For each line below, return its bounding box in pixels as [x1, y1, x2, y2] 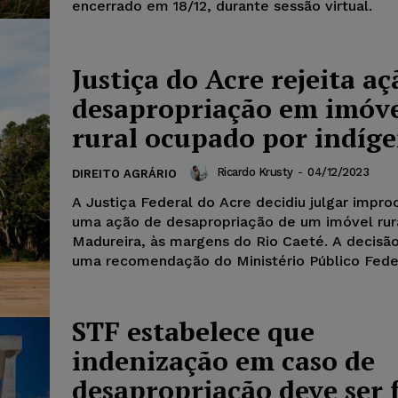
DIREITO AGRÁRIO [72, 166, 177, 180]
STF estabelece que [72, 313, 314, 349]
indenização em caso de [72, 342, 375, 378]
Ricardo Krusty [216, 165, 293, 179]
